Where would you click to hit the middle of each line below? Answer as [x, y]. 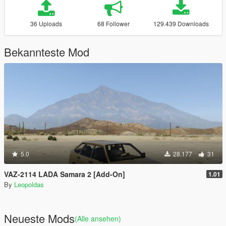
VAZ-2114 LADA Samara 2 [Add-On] [65, 174]
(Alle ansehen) [98, 218]
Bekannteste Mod [47, 52]
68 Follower [113, 23]
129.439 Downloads [181, 23]
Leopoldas [29, 184]
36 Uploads [46, 23]
